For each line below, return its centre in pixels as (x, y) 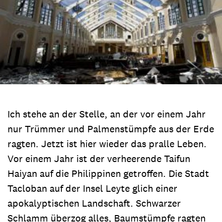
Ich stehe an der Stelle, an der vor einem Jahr (107, 114)
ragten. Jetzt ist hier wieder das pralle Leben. (107, 143)
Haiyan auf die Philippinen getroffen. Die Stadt (108, 173)
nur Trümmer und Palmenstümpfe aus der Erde (111, 129)
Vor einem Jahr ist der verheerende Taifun (99, 158)
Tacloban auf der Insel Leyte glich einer (92, 188)
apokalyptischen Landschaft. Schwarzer (94, 203)
